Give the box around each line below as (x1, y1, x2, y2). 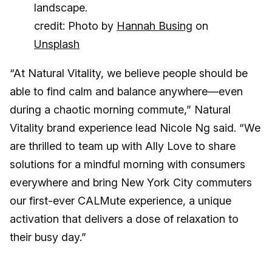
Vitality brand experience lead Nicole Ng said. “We (10, 121, 260, 135)
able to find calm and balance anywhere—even (10, 85, 243, 98)
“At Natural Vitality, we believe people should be (10, 67, 248, 80)
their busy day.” (10, 231, 86, 244)
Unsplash (34, 38, 80, 51)
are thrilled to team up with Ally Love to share (10, 140, 236, 153)
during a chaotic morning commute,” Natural (10, 103, 231, 117)
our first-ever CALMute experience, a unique (10, 194, 231, 208)
